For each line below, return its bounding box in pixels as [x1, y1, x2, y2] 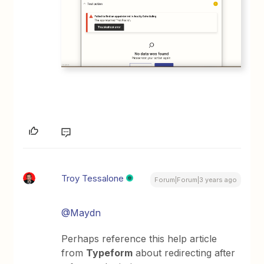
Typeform [86, 246, 133, 259]
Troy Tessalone [61, 172, 124, 184]
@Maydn [61, 206, 101, 219]
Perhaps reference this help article [61, 232, 217, 245]
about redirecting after [133, 246, 236, 259]
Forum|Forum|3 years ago [154, 175, 237, 184]
